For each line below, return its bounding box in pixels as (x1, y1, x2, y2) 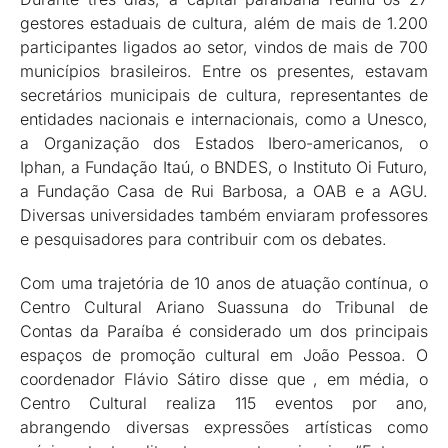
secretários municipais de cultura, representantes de (20, 85, 428, 106)
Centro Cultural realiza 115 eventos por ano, (20, 393, 428, 414)
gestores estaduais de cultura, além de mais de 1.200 (20, 13, 428, 34)
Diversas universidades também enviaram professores (20, 205, 428, 226)
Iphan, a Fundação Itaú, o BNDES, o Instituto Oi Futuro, (20, 157, 428, 178)
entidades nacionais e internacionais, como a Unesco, (20, 109, 428, 130)
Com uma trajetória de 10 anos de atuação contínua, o (20, 273, 428, 294)
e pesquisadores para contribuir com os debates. (20, 229, 387, 250)
